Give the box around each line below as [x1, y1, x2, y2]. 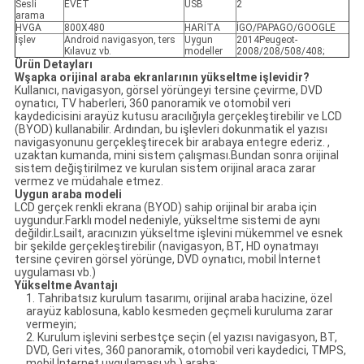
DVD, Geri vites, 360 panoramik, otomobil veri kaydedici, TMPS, [25, 344, 346, 357]
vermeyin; [25, 318, 76, 331]
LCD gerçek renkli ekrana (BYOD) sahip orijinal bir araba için [14, 201, 317, 214]
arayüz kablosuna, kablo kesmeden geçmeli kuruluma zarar [25, 305, 333, 318]
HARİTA [184, 22, 220, 34]
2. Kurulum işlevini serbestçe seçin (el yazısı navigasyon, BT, [25, 331, 337, 344]
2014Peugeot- [236, 34, 297, 46]
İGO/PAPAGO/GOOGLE [236, 22, 336, 34]
